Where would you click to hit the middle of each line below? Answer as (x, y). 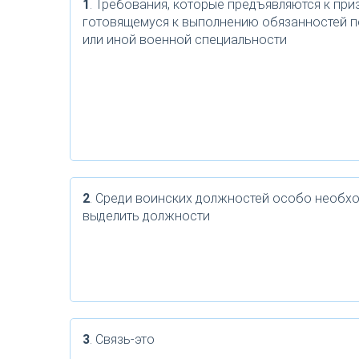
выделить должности (146, 216)
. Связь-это (122, 339)
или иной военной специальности (185, 40)
